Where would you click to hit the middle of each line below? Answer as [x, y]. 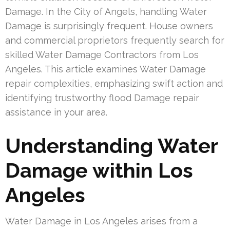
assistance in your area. [56, 112]
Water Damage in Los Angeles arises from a [101, 221]
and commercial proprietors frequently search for [115, 40]
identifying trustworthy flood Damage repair [102, 98]
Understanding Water [111, 145]
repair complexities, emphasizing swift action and [114, 83]
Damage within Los [99, 170]
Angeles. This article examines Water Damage [106, 69]
